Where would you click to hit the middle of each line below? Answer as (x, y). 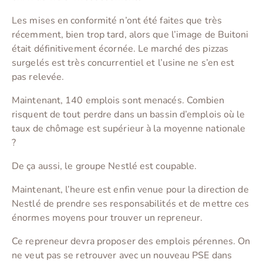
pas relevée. (38, 77)
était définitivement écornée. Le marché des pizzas (120, 49)
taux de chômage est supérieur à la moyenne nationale (129, 129)
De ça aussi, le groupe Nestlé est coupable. (104, 166)
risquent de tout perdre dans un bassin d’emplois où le (129, 115)
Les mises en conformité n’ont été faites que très (117, 21)
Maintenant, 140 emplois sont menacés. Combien (118, 101)
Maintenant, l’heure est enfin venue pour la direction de (130, 190)
